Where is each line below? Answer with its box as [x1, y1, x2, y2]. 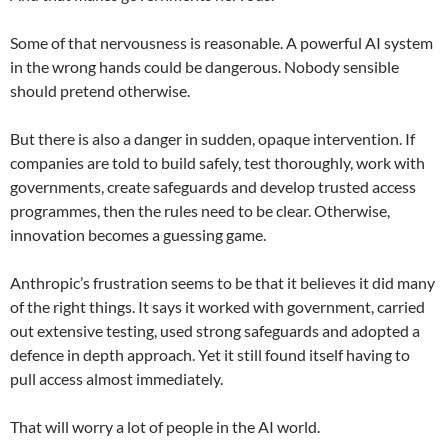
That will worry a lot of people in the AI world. [10, 416, 320, 436]
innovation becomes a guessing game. [10, 224, 266, 244]
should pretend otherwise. [10, 80, 190, 100]
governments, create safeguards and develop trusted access [10, 176, 416, 196]
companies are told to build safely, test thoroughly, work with [10, 152, 425, 172]
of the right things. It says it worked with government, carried [10, 296, 425, 316]
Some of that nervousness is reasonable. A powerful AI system [10, 32, 433, 52]
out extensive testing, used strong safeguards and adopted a [10, 320, 420, 340]
